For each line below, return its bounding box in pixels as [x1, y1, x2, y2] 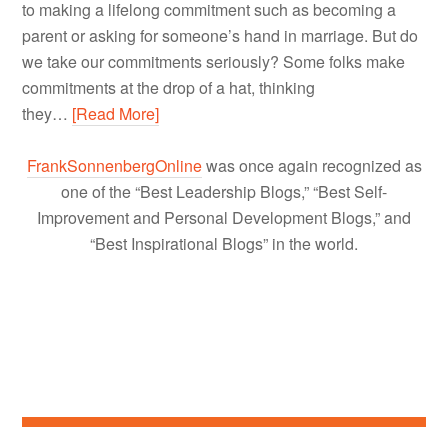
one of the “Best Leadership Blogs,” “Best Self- [61, 180, 387, 204]
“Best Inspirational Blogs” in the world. [90, 232, 358, 256]
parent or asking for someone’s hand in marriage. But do [22, 24, 419, 48]
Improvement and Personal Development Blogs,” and [37, 206, 411, 230]
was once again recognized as [201, 154, 422, 178]
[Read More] [72, 102, 160, 126]
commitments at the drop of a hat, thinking [22, 76, 316, 100]
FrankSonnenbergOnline [26, 154, 202, 178]
